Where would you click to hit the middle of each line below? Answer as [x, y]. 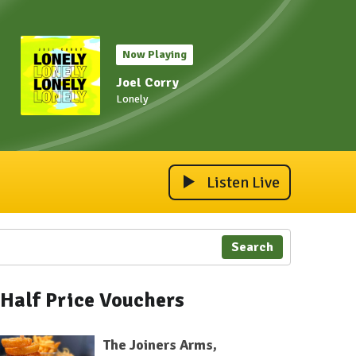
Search [252, 247]
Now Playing [155, 54]
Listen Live [243, 182]
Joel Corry [147, 83]
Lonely [132, 99]
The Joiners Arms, [159, 345]
